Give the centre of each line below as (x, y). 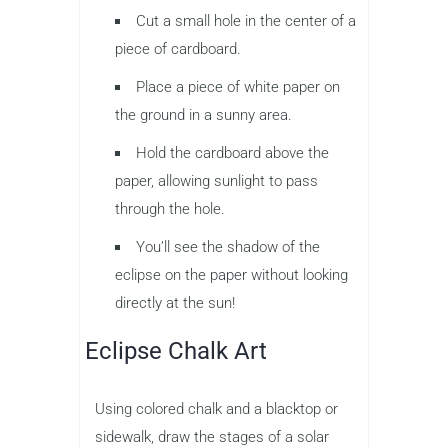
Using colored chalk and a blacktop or (216, 408)
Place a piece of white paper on (238, 86)
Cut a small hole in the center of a (246, 20)
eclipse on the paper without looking (231, 274)
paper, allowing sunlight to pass (216, 180)
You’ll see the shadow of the (228, 246)
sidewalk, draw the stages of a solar (212, 436)
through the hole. (170, 208)
